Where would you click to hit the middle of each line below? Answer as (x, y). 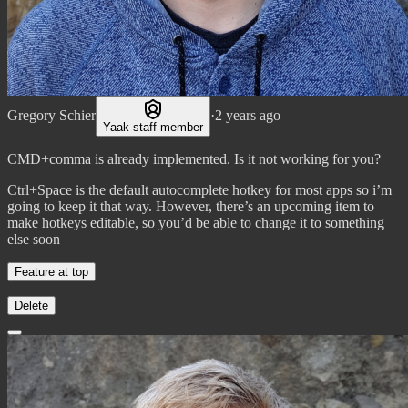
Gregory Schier (51, 115)
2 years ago (248, 115)
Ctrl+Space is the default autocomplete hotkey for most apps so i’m (199, 189)
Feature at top (51, 271)
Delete (31, 305)
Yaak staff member (153, 127)
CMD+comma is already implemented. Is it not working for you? (194, 158)
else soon (34, 239)
